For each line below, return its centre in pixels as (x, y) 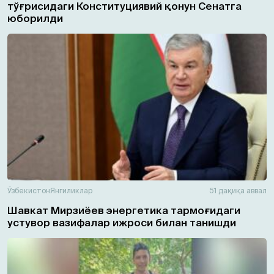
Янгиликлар (71, 190)
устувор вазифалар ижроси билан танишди (122, 222)
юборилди (35, 18)
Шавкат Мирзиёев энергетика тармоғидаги (124, 210)
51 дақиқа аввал (238, 190)
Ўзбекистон (29, 190)
